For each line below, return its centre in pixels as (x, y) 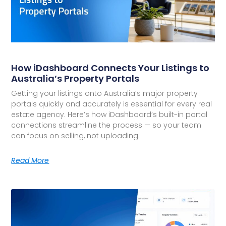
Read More (30, 161)
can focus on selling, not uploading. (76, 136)
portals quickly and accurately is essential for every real (112, 104)
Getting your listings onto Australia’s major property (105, 94)
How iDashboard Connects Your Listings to (110, 68)
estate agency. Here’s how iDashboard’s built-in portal (109, 115)
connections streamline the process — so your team (106, 125)
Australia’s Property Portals (75, 79)
